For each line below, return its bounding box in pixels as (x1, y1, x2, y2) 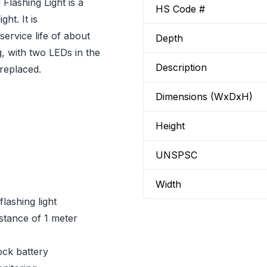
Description (156, 61, 207, 73)
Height (156, 120, 185, 132)
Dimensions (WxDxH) (156, 91, 253, 103)
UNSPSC (156, 149, 197, 161)
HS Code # (156, 3, 205, 15)
